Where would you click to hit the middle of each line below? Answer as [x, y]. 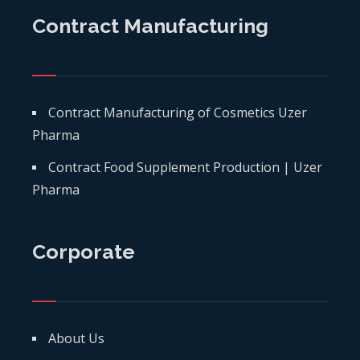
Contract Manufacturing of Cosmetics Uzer [178, 112]
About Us [76, 338]
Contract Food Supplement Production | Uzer [185, 167]
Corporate [84, 251]
